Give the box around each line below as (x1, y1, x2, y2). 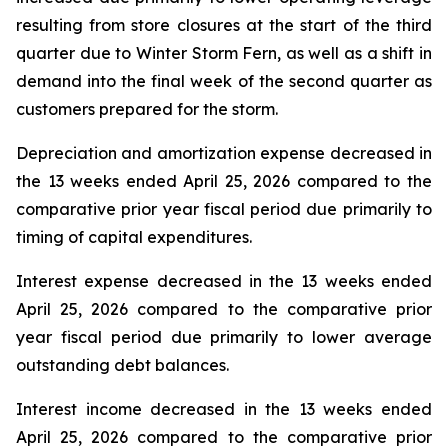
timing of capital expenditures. (16, 227, 252, 247)
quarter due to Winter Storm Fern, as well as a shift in (16, 43, 432, 63)
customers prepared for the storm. (16, 99, 278, 119)
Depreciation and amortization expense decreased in (16, 143, 432, 163)
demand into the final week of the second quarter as (16, 71, 432, 91)
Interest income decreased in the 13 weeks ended (16, 399, 432, 419)
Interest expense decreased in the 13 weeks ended (16, 271, 432, 291)
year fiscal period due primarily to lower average (16, 327, 432, 347)
